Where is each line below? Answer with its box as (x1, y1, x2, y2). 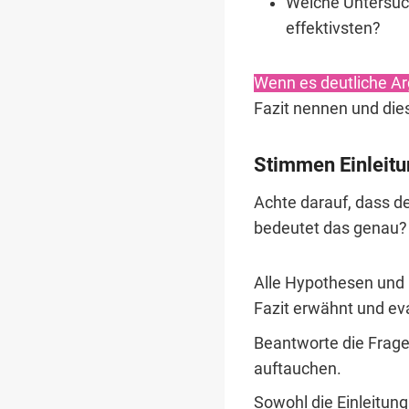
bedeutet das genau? (254, 218, 407, 237)
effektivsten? (286, 18, 382, 37)
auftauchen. (254, 359, 341, 378)
